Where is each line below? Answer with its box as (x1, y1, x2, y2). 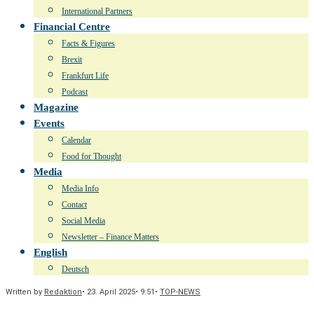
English (34, 247, 67, 258)
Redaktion (44, 287, 82, 296)
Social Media (62, 216, 105, 226)
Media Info (62, 184, 99, 193)
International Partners (62, 6, 132, 16)
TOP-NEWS (160, 287, 200, 296)
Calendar (62, 135, 91, 145)
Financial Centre (34, 21, 110, 32)
